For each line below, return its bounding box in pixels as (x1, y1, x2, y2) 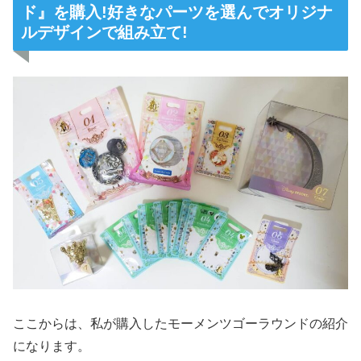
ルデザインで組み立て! (21, 23, 188, 41)
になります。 (13, 339, 90, 354)
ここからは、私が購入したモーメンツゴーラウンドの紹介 (13, 317, 348, 331)
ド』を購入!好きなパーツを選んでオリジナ (21, 2, 333, 21)
